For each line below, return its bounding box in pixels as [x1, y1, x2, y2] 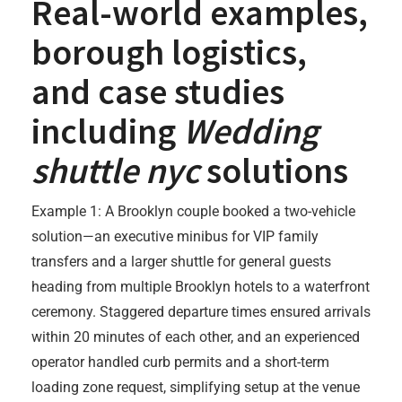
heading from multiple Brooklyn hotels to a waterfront [31, 278, 370, 295]
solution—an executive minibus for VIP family [31, 228, 319, 245]
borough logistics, [31, 30, 307, 74]
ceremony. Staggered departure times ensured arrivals [31, 303, 371, 320]
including [31, 109, 183, 153]
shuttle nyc [31, 148, 199, 193]
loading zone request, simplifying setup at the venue [31, 379, 360, 396]
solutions [199, 148, 348, 193]
